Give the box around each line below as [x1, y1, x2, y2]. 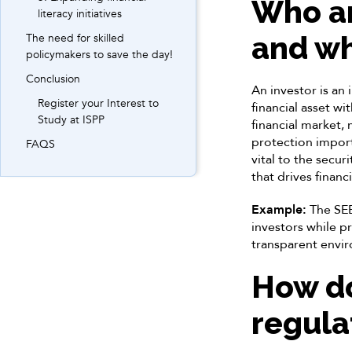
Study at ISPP [38, 112, 104, 127]
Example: [251, 201, 306, 219]
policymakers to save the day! [26, 47, 173, 62]
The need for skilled [26, 31, 124, 46]
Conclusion [26, 71, 80, 86]
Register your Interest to [38, 96, 159, 111]
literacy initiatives [38, 6, 122, 21]
